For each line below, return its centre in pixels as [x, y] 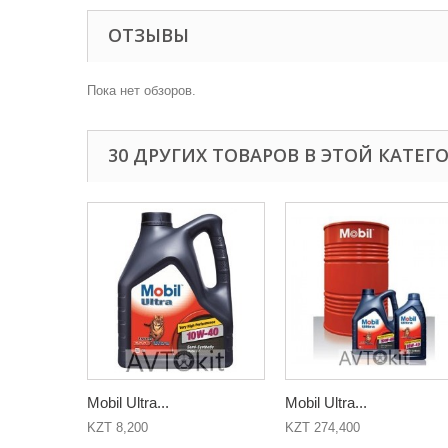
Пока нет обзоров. [141, 90]
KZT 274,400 [322, 427]
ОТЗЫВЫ [148, 35]
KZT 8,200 [117, 427]
